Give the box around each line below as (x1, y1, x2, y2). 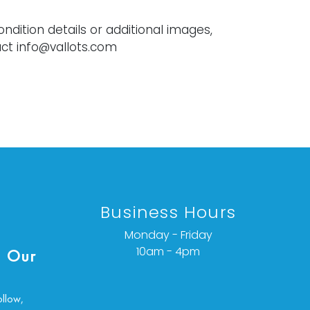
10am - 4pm (136, 244, 201, 260)
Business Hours (100, 201, 237, 224)
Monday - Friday (124, 227, 212, 244)
